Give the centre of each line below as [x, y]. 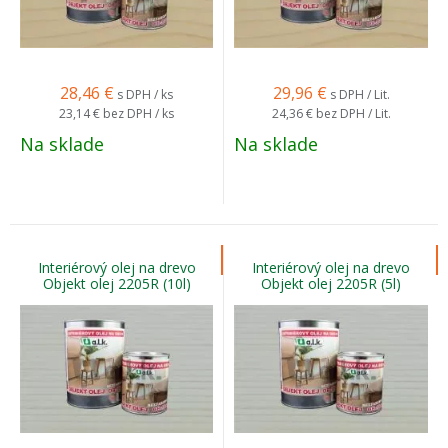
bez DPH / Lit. [353, 113]
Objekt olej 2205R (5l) [331, 283]
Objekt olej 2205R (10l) [116, 283]
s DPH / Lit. [359, 94]
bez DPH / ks [138, 113]
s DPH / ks [145, 94]
